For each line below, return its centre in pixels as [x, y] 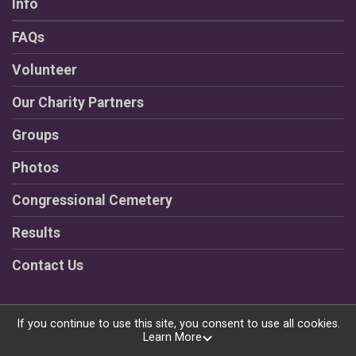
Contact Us [48, 266]
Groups [35, 135]
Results [36, 233]
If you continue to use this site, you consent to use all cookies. [178, 324]
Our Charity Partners [78, 103]
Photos [35, 168]
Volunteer [44, 70]
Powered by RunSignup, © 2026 [178, 340]
